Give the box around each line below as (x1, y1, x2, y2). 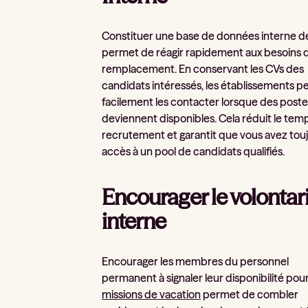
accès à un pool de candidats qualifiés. (102, 144, 285, 158)
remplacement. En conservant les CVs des (102, 61, 305, 76)
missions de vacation (102, 287, 201, 301)
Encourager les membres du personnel (102, 254, 289, 268)
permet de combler (201, 287, 299, 301)
